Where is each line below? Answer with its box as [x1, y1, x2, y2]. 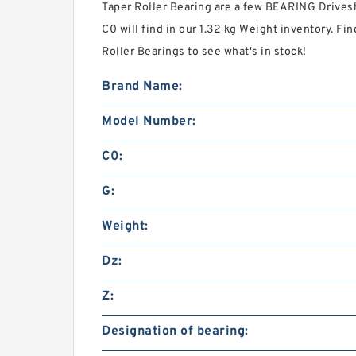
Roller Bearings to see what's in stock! [102, 45, 307, 60]
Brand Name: [102, 79, 183, 95]
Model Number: [102, 114, 196, 130]
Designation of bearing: [102, 323, 249, 340]
